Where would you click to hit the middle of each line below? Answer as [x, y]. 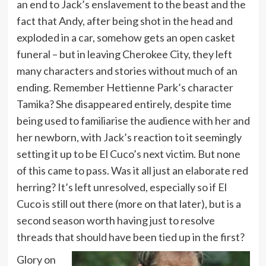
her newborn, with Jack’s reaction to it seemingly [129, 137]
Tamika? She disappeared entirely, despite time [124, 104]
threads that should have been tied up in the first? [130, 237]
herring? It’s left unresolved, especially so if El [121, 187]
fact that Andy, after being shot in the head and [124, 20]
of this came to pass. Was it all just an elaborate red [132, 170]
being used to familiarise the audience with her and [133, 120]
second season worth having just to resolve [115, 220]
